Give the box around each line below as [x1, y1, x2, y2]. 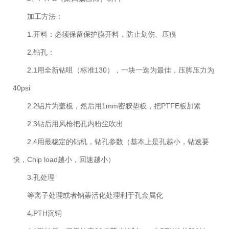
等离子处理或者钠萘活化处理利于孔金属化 [27, 191, 163, 200]
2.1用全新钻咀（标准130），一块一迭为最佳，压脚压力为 [27, 66, 214, 75]
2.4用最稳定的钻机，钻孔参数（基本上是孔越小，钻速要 [27, 138, 209, 146]
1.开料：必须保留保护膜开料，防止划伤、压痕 [27, 30, 176, 39]
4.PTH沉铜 [27, 209, 62, 218]
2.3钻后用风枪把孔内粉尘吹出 [27, 120, 123, 128]
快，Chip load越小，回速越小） [13, 155, 115, 164]
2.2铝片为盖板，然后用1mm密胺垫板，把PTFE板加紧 [27, 102, 201, 110]
